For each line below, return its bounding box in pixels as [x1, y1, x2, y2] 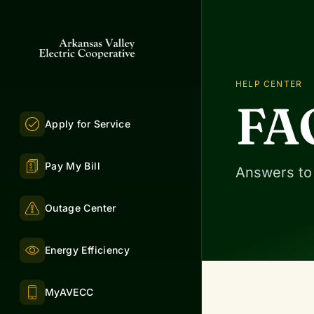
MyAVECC [45, 286, 94, 299]
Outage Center [45, 202, 116, 214]
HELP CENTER [235, 78, 303, 89]
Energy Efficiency [45, 244, 130, 257]
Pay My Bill [45, 160, 100, 172]
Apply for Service [45, 118, 130, 130]
